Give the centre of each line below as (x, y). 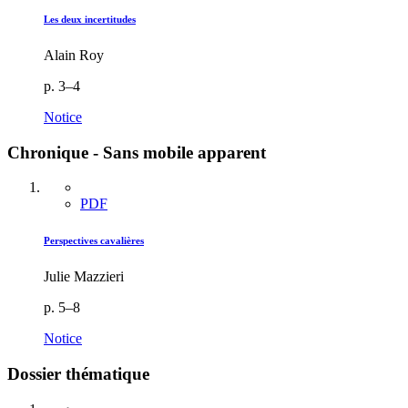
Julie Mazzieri (84, 277)
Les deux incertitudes (90, 19)
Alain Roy (74, 55)
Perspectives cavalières (94, 241)
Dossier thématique (78, 374)
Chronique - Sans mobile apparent (137, 152)
